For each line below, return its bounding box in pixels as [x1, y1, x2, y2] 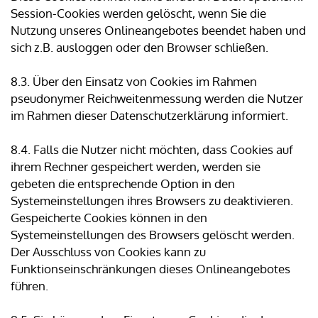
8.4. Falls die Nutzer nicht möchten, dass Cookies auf [11, 142, 293, 158]
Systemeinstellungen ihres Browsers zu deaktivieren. [11, 193, 293, 209]
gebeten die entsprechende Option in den [11, 176, 235, 192]
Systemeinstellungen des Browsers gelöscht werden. [11, 227, 295, 243]
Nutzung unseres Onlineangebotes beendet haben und [11, 23, 306, 38]
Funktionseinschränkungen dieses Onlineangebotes [11, 261, 290, 277]
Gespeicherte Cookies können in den [11, 210, 207, 226]
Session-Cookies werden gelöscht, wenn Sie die [11, 6, 266, 21]
